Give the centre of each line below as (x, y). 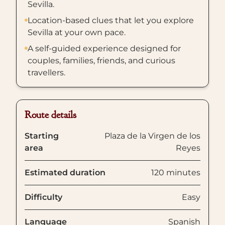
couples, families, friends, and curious (101, 61)
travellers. (46, 73)
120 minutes (176, 173)
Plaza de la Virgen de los (152, 136)
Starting (42, 136)
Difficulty (43, 197)
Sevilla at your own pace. (77, 32)
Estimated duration (65, 173)
